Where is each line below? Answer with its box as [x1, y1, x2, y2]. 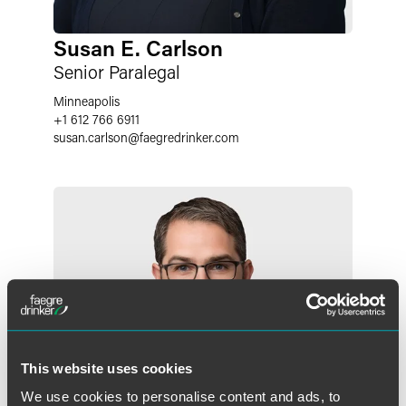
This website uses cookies [21, 360, 193, 376]
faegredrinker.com [140, 129, 239, 146]
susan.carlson [53, 129, 128, 146]
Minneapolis [53, 92, 120, 110]
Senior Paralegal [53, 60, 180, 83]
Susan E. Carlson [53, 34, 223, 62]
